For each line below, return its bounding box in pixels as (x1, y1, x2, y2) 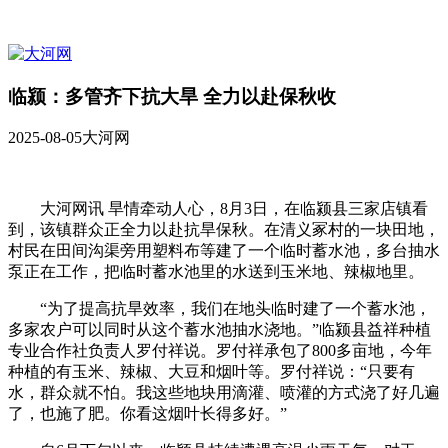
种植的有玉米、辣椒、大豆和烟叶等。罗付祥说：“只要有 (8, 363, 415, 381)
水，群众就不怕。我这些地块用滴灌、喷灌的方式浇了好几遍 (8, 384, 440, 402)
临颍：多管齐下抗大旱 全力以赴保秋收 (8, 85, 336, 107)
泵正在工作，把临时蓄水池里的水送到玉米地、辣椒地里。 (8, 263, 424, 281)
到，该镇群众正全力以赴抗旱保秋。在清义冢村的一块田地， (8, 221, 440, 239)
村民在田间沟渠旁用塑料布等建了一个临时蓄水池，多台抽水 (8, 242, 440, 260)
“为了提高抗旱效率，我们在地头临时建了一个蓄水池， (40, 300, 431, 318)
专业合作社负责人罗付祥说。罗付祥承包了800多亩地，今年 (8, 342, 432, 360)
